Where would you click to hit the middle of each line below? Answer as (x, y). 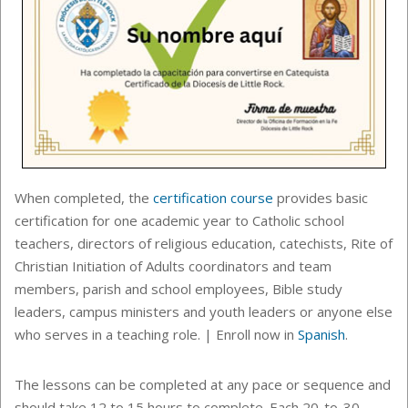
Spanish (321, 335)
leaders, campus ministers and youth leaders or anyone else (204, 312)
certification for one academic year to (133, 221)
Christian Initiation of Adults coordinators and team (173, 266)
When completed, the (84, 198)
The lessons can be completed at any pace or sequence (191, 385)
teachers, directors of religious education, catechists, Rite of (204, 244)
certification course (213, 198)
